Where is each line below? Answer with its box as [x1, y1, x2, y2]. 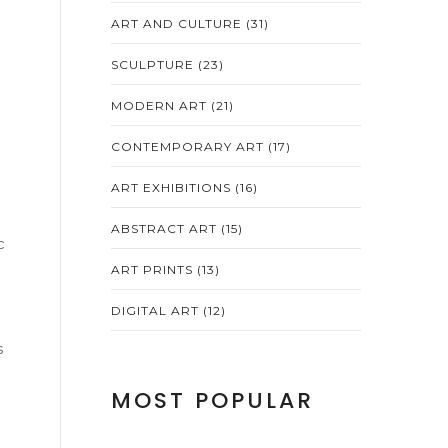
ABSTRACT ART [111, 221, 221, 236]
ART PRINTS [111, 262, 197, 277]
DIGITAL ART [111, 303, 203, 318]
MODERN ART [111, 98, 211, 113]
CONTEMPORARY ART [111, 139, 268, 154]
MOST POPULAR [111, 385, 314, 416]
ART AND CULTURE [111, 16, 246, 31]
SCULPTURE [111, 57, 198, 72]
